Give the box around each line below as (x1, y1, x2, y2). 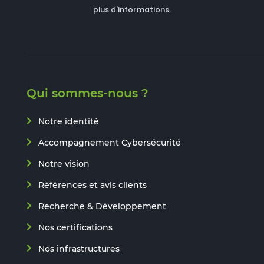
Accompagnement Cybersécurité (38, 137, 181, 148)
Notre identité (38, 115, 99, 127)
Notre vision (38, 158, 90, 169)
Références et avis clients (38, 179, 147, 190)
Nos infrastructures (38, 243, 120, 254)
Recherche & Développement (38, 200, 166, 212)
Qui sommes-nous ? (27, 85, 148, 100)
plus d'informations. (93, 4, 171, 15)
